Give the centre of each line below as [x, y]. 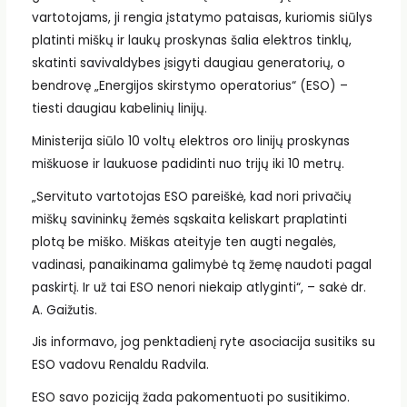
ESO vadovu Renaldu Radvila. [120, 365]
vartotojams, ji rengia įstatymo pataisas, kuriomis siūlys [202, 18]
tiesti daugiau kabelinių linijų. [119, 109]
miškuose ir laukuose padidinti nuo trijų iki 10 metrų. [188, 164]
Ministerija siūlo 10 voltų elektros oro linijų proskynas [190, 141]
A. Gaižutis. [64, 310]
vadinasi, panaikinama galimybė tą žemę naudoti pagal [201, 264]
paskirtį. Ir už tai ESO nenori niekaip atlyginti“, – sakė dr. [199, 287]
